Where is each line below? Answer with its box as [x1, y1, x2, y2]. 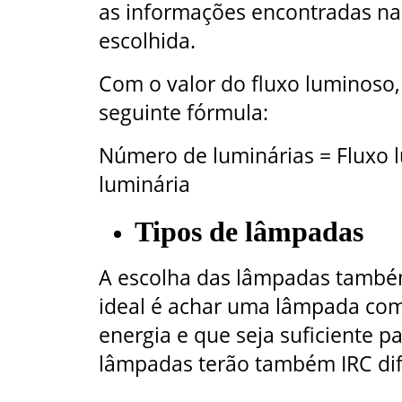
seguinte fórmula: [99, 98, 268, 127]
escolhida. [99, 26, 196, 55]
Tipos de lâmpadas [135, 216, 363, 249]
